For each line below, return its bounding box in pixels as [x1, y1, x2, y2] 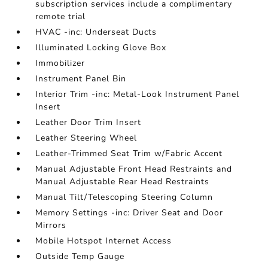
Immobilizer [35, 57, 86, 69]
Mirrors [35, 220, 67, 231]
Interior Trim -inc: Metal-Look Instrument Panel [35, 89, 240, 100]
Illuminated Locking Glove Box [35, 42, 167, 53]
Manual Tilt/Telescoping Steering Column [35, 191, 214, 203]
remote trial [35, 11, 86, 22]
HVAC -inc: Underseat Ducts [35, 26, 157, 38]
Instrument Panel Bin [35, 73, 127, 84]
